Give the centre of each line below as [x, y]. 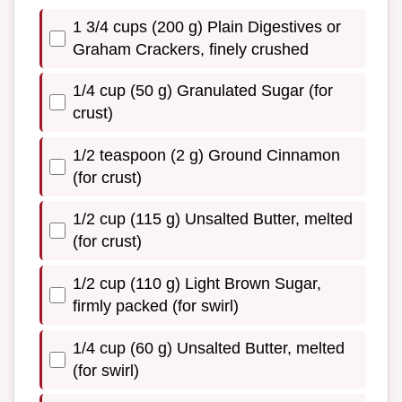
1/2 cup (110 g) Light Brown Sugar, [197, 283]
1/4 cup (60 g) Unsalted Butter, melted [209, 348]
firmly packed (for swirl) [156, 306]
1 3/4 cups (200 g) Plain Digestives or [207, 26]
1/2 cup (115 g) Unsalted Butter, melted [213, 219]
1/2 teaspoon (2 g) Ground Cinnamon [206, 155]
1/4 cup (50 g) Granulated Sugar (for [203, 91]
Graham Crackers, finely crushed [191, 49]
